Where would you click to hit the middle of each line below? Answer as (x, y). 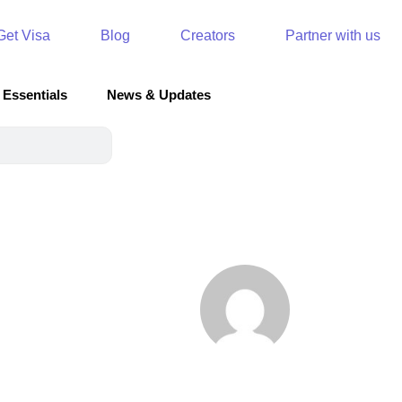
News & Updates (159, 95)
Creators (207, 35)
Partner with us (332, 35)
